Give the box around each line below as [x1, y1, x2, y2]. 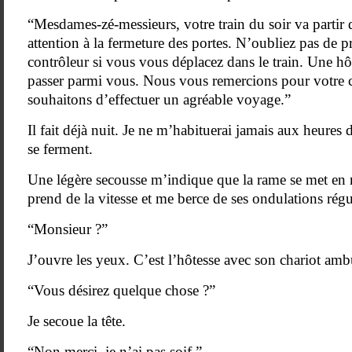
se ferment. [27, 141, 93, 157]
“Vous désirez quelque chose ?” [27, 282, 215, 299]
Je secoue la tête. [27, 313, 126, 329]
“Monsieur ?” [27, 221, 108, 237]
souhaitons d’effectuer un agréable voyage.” [27, 91, 291, 108]
